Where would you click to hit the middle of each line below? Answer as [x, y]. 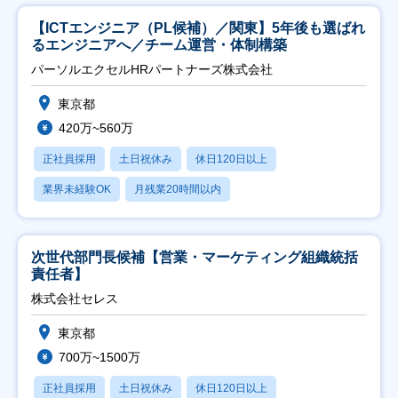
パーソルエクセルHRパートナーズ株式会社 [152, 69]
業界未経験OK [77, 189]
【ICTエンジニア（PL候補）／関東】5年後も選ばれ [198, 28]
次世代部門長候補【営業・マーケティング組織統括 [195, 257]
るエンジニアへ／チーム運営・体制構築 [159, 44]
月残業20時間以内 [178, 189]
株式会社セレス [75, 298]
